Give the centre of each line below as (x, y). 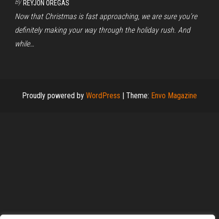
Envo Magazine (174, 95)
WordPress (103, 95)
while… (24, 44)
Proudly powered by (54, 95)
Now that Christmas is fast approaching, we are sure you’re (106, 16)
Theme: (139, 95)
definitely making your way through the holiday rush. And (102, 30)
